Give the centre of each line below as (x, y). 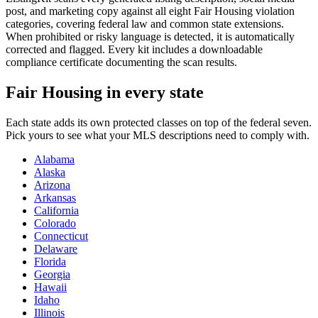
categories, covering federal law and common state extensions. (145, 23)
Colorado (55, 223)
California (56, 210)
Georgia (52, 274)
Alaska (50, 172)
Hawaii (50, 287)
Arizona (52, 185)
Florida (50, 261)
